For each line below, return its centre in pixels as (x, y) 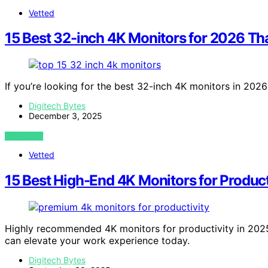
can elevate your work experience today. (97, 241)
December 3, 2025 (66, 116)
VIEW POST (24, 136)
